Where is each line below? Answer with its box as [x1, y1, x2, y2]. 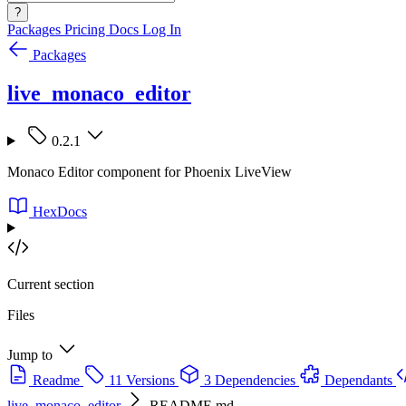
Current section [7, 275, 94, 292]
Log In [142, 22, 181, 37]
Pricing [64, 22, 109, 37]
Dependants [324, 372, 392, 388]
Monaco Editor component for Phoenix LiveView [7, 163, 292, 179]
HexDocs [33, 203, 87, 219]
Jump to [7, 346, 53, 362]
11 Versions [109, 372, 175, 388]
